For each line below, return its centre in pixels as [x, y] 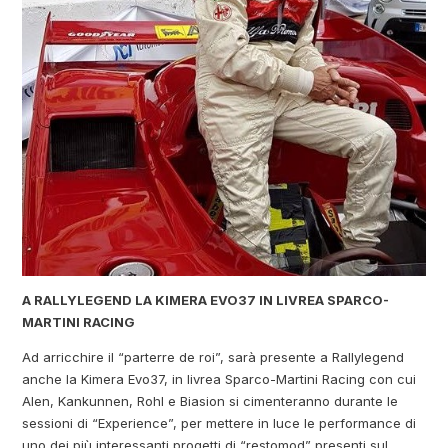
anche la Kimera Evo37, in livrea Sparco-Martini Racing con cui [219, 379]
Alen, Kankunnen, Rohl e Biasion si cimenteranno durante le [210, 401]
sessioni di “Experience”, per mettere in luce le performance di [219, 423]
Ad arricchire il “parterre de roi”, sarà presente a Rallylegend [213, 357]
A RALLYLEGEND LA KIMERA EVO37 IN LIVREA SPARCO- [206, 300]
